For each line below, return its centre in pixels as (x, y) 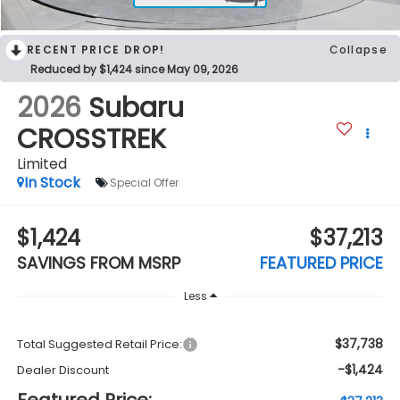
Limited (42, 163)
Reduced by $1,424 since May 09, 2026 (134, 70)
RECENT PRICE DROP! (96, 50)
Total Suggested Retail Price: (99, 344)
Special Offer (144, 183)
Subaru (136, 108)
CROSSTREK (91, 139)
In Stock (52, 182)
